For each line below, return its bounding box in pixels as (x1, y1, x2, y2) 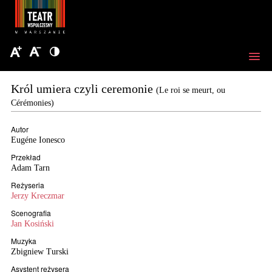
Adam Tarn (11, 163, 50, 172)
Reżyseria (11, 180, 44, 190)
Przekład (11, 152, 41, 162)
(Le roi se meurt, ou (156, 86, 225, 95)
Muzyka (11, 236, 36, 246)
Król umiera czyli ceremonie (11, 82, 156, 95)
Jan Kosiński (11, 219, 54, 228)
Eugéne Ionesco (11, 135, 65, 144)
